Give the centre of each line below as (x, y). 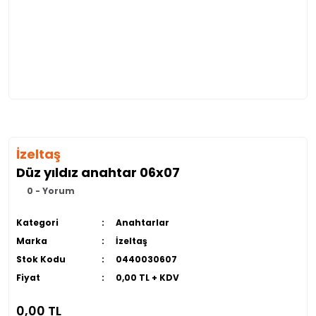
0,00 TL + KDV (147, 278)
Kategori (37, 223)
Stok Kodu (41, 259)
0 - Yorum (51, 191)
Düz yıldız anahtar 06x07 (98, 172)
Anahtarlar (142, 223)
